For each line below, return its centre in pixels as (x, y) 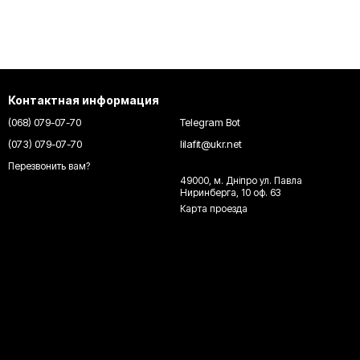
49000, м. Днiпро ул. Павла (241, 180)
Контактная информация (84, 100)
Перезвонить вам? (49, 166)
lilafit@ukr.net (211, 144)
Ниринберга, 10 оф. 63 (230, 192)
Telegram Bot (210, 122)
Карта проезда (214, 209)
